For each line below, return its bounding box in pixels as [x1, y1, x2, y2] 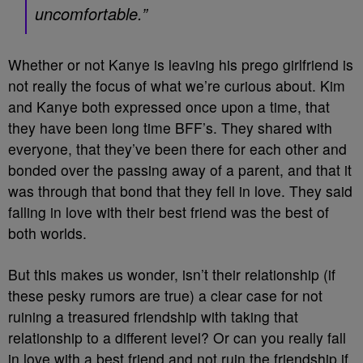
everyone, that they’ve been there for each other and [8, 139, 347, 159]
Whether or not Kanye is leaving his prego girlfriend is [8, 54, 353, 75]
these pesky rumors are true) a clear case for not [8, 285, 322, 305]
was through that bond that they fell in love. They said [8, 181, 352, 201]
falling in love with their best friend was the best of [8, 202, 329, 222]
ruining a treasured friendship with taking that [8, 306, 298, 327]
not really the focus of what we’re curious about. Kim [8, 75, 345, 96]
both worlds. [8, 223, 87, 243]
